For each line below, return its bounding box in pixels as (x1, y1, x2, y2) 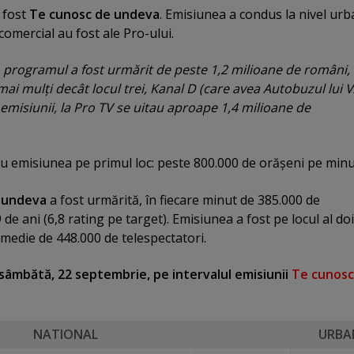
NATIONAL (33, 325, 98, 343)
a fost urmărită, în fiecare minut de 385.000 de (47, 190, 320, 209)
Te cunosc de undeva (29, 5, 160, 23)
